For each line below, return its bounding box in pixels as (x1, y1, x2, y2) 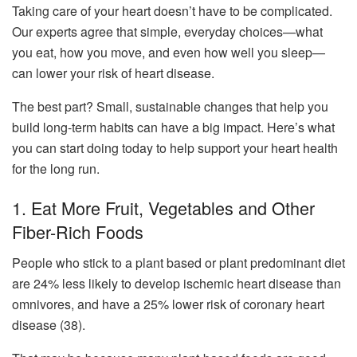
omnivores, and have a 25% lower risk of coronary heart (12, 294, 324, 313)
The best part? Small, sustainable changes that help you (12, 96, 328, 116)
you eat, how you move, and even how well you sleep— (12, 42, 325, 61)
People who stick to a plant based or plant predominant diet (12, 253, 345, 272)
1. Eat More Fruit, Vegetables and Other (12, 195, 315, 221)
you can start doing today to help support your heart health (12, 138, 338, 157)
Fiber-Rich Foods (12, 219, 143, 245)
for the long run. (12, 159, 100, 178)
